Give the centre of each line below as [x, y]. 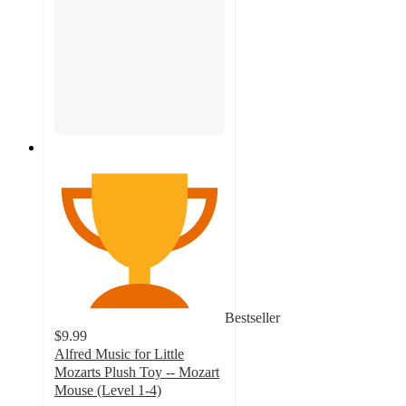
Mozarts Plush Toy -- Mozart [137, 372]
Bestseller [252, 317]
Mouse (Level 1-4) [108, 390]
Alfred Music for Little [119, 353]
